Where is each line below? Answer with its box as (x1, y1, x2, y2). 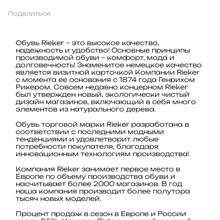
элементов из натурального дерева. (16, 105, 156, 113)
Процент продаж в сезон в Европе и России (16, 209, 186, 218)
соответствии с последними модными (16, 127, 164, 136)
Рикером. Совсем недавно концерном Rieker (16, 82, 188, 91)
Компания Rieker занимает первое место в (16, 165, 180, 173)
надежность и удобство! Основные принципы (16, 46, 190, 54)
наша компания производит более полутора (16, 187, 190, 195)
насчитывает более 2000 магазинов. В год (16, 179, 182, 188)
